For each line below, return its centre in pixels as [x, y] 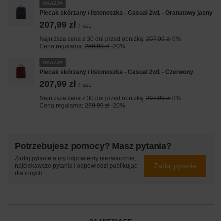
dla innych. [29, 173]
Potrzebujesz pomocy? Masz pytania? [93, 146]
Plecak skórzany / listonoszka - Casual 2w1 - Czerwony [116, 72]
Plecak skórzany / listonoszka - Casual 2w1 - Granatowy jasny [126, 13]
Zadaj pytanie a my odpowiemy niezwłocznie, [75, 158]
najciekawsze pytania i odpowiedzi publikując [76, 166]
